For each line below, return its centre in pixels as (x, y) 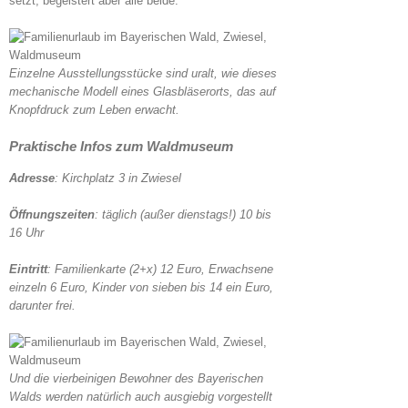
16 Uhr (26, 232)
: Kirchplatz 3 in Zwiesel (118, 178)
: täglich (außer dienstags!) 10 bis (183, 214)
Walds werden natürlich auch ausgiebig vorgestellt (141, 396)
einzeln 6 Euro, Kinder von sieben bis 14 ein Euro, (141, 287)
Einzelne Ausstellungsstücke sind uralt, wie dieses (143, 73)
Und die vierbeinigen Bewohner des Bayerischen (136, 378)
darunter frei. (42, 305)
